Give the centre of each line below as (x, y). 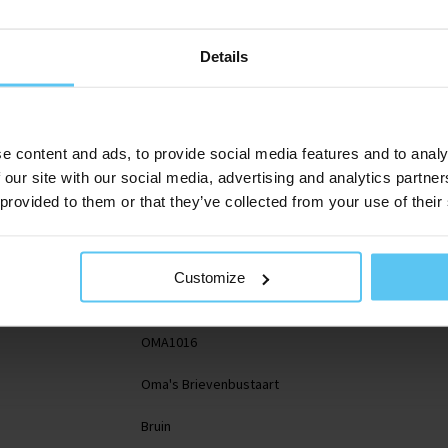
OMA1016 (168, 341)
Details (224, 56)
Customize (210, 277)
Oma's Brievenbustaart (209, 383)
